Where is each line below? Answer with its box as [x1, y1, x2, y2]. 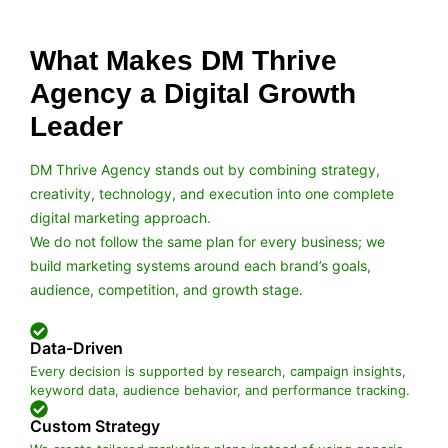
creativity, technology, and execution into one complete [30, 184, 394, 202]
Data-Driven [30, 337, 123, 358]
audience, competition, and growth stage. [30, 280, 303, 298]
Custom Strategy [30, 415, 160, 436]
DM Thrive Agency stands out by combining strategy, [30, 160, 380, 178]
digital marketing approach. [30, 208, 211, 226]
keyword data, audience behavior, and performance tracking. [30, 381, 410, 398]
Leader [30, 110, 123, 142]
